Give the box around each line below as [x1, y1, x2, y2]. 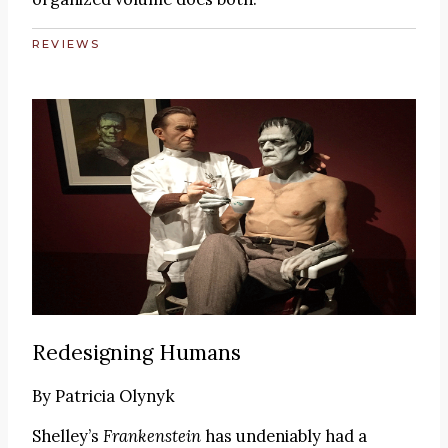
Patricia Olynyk [55, 384, 175, 407]
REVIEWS [32, 36, 101, 51]
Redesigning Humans [32, 338, 241, 366]
